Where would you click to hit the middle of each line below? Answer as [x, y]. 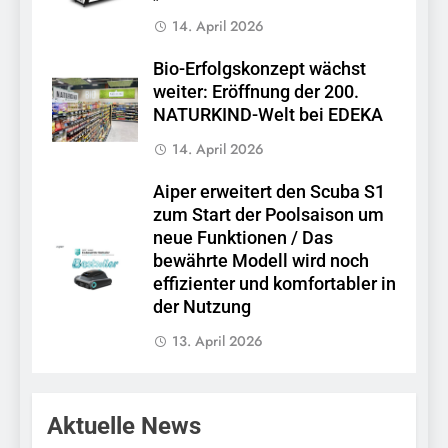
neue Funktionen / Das [243, 238]
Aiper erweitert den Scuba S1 [269, 192]
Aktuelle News [124, 426]
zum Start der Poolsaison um [268, 215]
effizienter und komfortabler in [274, 284]
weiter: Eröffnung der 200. [256, 92]
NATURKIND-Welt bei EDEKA [268, 115]
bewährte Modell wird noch [261, 261]
